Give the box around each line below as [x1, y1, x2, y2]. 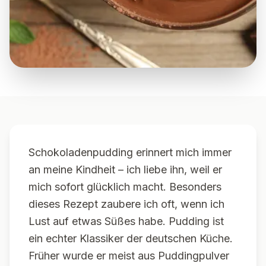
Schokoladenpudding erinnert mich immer [28, 146, 232, 159]
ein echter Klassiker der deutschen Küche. [28, 232, 233, 245]
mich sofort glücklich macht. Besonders [28, 180, 221, 193]
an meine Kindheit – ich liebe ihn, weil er [28, 163, 222, 176]
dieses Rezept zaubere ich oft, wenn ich [28, 198, 224, 210]
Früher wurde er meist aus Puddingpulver [28, 249, 229, 262]
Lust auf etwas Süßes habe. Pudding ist [28, 215, 224, 227]
